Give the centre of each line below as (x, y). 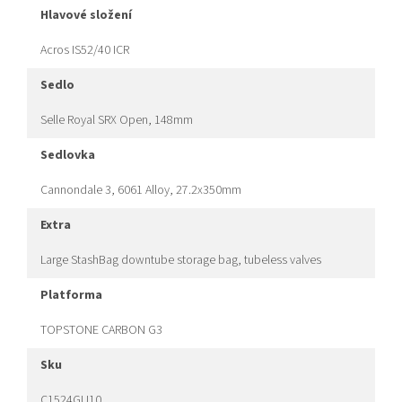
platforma (75, 296)
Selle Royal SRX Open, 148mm (117, 121)
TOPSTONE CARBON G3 (101, 331)
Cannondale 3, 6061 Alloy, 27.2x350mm (141, 191)
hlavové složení (90, 16)
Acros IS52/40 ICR (85, 51)
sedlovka (71, 156)
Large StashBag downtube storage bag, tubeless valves (181, 261)
